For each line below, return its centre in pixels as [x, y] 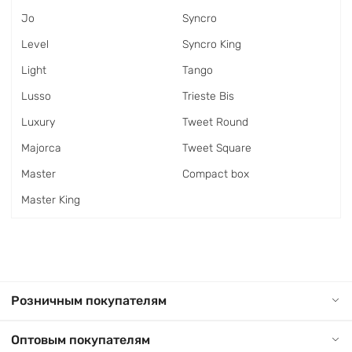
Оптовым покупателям [81, 340]
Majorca [41, 148]
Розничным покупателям [89, 301]
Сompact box [216, 174]
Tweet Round [215, 122]
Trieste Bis [208, 96]
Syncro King [212, 44]
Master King [51, 200]
